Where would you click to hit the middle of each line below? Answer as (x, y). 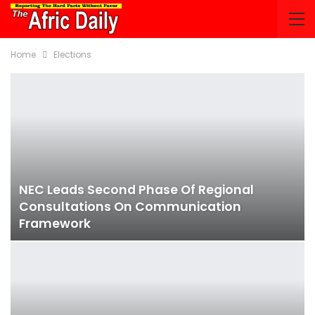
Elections (72, 54)
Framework (55, 224)
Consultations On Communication (130, 207)
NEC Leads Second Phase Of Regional (136, 190)
